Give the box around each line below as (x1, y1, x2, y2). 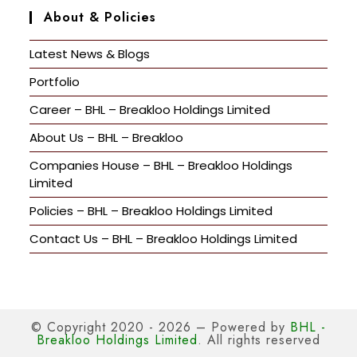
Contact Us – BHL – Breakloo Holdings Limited (29, 229, 298, 247)
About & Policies (44, 7, 157, 26)
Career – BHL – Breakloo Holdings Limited (29, 100, 271, 118)
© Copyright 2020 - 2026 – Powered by (31, 317, 290, 336)
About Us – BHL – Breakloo (29, 128, 184, 146)
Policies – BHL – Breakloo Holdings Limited (29, 202, 273, 219)
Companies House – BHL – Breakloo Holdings (29, 156, 293, 174)
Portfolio (29, 73, 80, 90)
